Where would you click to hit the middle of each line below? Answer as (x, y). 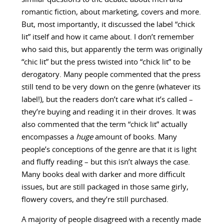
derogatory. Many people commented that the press (111, 75)
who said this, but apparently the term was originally (112, 50)
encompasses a (48, 137)
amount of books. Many (136, 137)
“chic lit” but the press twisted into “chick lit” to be (106, 62)
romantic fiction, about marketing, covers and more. (111, 12)
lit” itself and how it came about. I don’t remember (107, 37)
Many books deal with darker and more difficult (103, 175)
